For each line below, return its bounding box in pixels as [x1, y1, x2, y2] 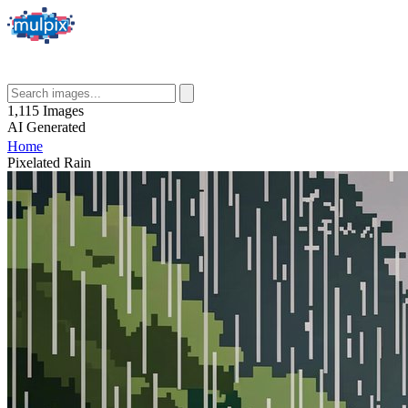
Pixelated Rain [7, 155, 91, 170]
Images [43, 103, 84, 118]
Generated [26, 119, 86, 135]
